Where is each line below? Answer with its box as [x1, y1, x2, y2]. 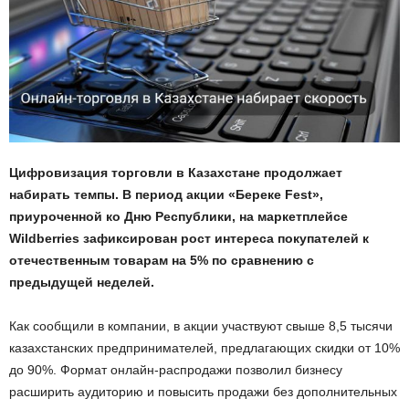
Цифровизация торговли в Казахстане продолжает [9, 164, 342, 180]
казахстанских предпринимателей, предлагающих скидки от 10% [9, 340, 400, 355]
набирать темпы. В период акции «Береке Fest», [9, 186, 323, 202]
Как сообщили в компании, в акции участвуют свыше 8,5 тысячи [9, 318, 393, 333]
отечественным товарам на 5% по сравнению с [9, 252, 314, 267]
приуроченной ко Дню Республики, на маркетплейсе [9, 208, 348, 224]
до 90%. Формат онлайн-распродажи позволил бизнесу [9, 362, 342, 377]
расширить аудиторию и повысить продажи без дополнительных [9, 383, 397, 399]
